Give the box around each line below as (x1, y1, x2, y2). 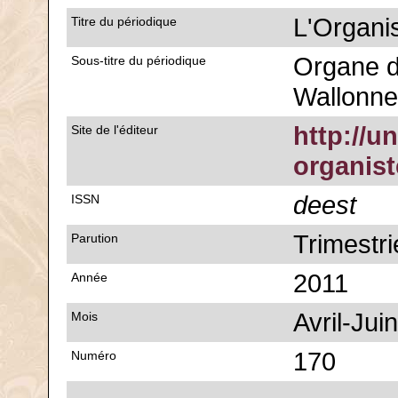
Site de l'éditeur (71, 123, 158, 137)
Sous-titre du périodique (71, 53, 206, 68)
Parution (71, 231, 118, 245)
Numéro (71, 348, 116, 362)
